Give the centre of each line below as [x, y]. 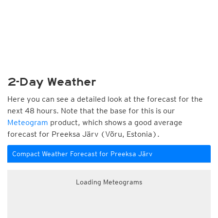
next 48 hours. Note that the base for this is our [91, 111]
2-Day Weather [52, 82]
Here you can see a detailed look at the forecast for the [105, 99]
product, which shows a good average [115, 122]
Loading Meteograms [109, 182]
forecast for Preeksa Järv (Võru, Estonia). [83, 134]
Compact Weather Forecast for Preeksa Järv [82, 154]
